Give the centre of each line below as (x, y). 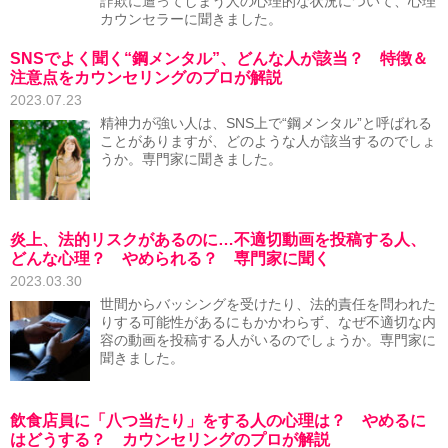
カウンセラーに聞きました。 (191, 19)
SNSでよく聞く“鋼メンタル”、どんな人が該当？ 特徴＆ (219, 58)
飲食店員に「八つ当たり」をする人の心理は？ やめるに (218, 420)
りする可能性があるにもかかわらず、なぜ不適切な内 (268, 322)
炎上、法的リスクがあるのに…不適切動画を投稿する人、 (218, 239)
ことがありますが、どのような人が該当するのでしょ (268, 141)
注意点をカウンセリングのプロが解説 (146, 77)
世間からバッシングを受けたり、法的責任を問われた (268, 304)
